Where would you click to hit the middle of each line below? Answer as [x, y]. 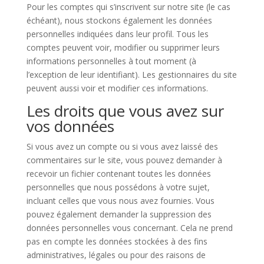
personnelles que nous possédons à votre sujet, [118, 187]
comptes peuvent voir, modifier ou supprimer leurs [123, 47]
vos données [70, 126]
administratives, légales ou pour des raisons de [116, 255]
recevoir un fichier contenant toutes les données [118, 174]
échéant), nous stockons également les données [119, 20]
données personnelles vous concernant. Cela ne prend [129, 228]
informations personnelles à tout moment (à [111, 61]
